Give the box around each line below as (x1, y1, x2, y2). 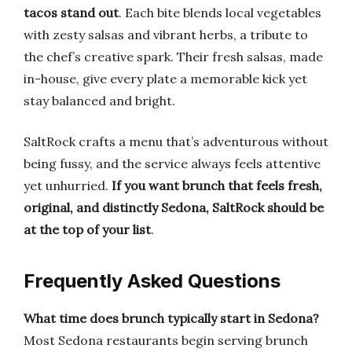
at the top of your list (24, 222, 151, 237)
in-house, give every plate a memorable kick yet (24, 71, 307, 86)
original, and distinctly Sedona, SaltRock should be (24, 200, 324, 215)
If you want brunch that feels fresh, (112, 178, 322, 193)
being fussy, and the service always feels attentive (24, 156, 321, 171)
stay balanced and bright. (24, 93, 175, 108)
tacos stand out (24, 5, 119, 20)
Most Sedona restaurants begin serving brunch (24, 332, 308, 348)
